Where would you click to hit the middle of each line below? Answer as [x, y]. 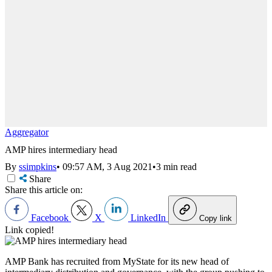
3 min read [176, 167]
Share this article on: [44, 190]
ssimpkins [38, 167]
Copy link [216, 219]
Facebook [50, 218]
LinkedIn [148, 218]
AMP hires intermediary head [61, 149]
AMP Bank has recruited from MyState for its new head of [117, 262]
